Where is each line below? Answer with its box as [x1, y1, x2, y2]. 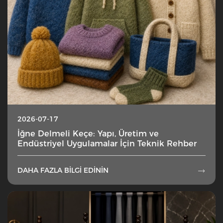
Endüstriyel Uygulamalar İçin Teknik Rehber [17, 138, 197, 148]
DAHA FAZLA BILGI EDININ [17, 166, 109, 175]
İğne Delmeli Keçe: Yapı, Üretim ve [17, 128, 159, 138]
